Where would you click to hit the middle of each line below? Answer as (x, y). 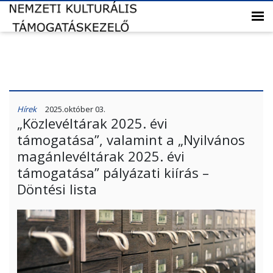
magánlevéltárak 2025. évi (101, 156)
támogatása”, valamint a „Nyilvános (131, 140)
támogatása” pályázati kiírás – (113, 172)
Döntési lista (57, 189)
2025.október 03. (75, 109)
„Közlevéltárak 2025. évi (92, 123)
